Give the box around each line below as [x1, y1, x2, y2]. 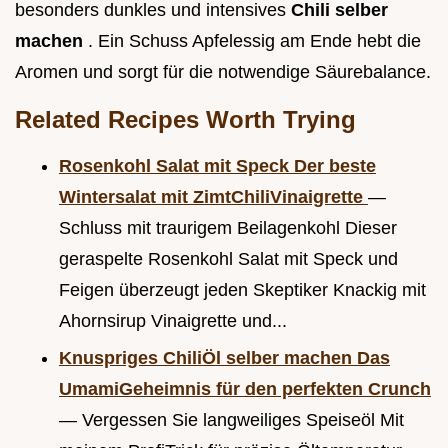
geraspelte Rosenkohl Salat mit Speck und [59, 249, 398, 270]
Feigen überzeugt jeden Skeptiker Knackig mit [59, 280, 426, 301]
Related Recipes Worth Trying [15, 106, 356, 134]
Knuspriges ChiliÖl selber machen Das [59, 347, 390, 368]
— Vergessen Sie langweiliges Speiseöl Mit [59, 409, 404, 430]
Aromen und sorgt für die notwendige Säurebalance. [15, 62, 431, 83]
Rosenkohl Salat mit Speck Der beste [59, 156, 376, 177]
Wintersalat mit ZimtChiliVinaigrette [59, 187, 368, 208]
